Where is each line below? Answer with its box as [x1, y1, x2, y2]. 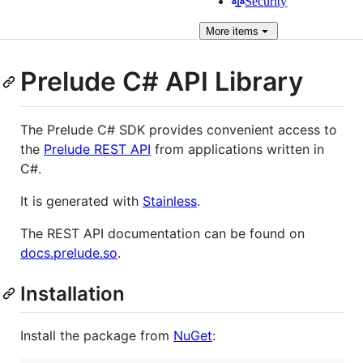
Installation [20, 281, 125, 305]
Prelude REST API [44, 140, 151, 157]
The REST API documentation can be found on [20, 224, 305, 241]
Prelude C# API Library [20, 66, 303, 97]
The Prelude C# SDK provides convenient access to [20, 121, 337, 138]
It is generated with [20, 192, 143, 209]
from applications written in [151, 140, 324, 157]
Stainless [143, 192, 197, 209]
